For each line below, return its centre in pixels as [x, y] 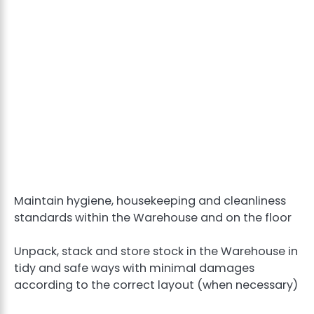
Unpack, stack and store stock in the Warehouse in [156, 251]
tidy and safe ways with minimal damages [134, 268]
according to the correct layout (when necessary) [156, 285]
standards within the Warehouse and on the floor [156, 217]
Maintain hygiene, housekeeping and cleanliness [150, 200]
